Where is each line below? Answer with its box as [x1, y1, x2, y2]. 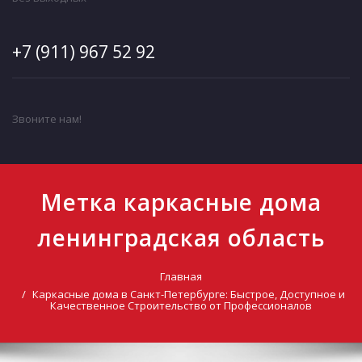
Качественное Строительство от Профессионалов [50, 298, 312, 313]
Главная [160, 269, 202, 284]
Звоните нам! [12, 112, 82, 126]
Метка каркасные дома [40, 187, 322, 217]
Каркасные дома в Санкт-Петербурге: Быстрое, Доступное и [32, 287, 345, 301]
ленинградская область [36, 222, 326, 253]
